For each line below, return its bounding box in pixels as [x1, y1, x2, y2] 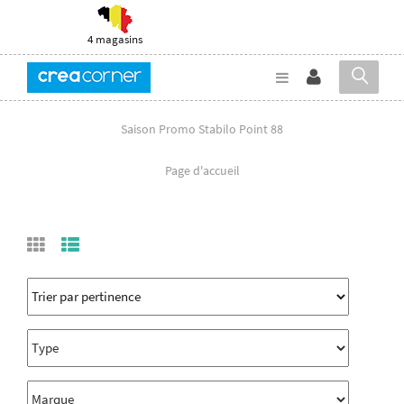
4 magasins [87, 32, 142, 47]
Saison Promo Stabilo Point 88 [121, 120, 283, 137]
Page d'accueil [164, 161, 240, 179]
